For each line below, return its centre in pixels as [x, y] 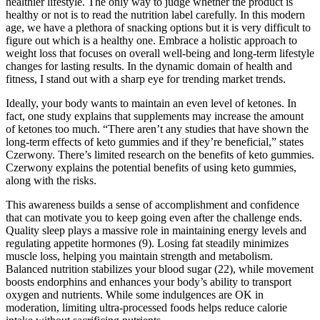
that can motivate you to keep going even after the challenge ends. [154, 217]
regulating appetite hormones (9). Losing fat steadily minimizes [147, 243]
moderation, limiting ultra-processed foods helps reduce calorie [146, 307]
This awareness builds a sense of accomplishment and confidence [152, 204]
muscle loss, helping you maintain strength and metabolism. [139, 256]
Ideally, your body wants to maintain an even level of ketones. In [151, 103]
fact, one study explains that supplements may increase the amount [155, 116]
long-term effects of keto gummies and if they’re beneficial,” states [155, 141]
